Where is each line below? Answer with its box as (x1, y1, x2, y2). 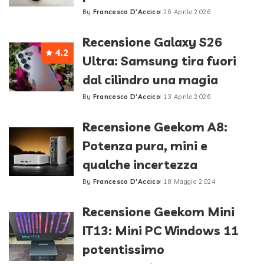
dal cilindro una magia (82, 72, 218, 87)
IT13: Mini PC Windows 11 (82, 223, 239, 238)
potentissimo (82, 242, 164, 257)
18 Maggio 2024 (163, 177, 216, 186)
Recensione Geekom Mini (82, 204, 235, 219)
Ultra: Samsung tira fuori (82, 53, 236, 68)
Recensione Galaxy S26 (82, 34, 222, 49)
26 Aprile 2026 (163, 8, 212, 16)
